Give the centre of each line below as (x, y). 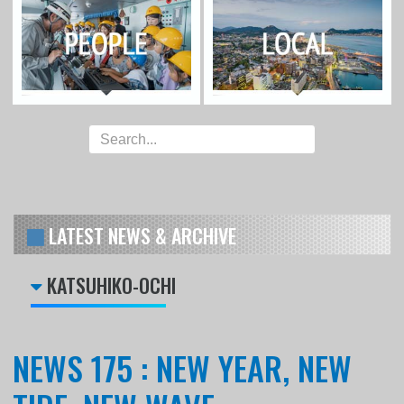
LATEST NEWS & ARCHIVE (141, 236)
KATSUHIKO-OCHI (112, 285)
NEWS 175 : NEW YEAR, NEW (183, 368)
